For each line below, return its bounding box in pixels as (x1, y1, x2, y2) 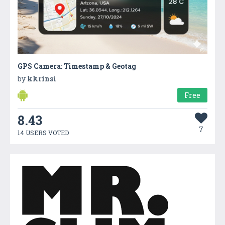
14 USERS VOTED (18, 128, 69, 137)
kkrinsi (27, 73, 56, 83)
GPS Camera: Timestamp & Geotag (18, 61, 136, 71)
